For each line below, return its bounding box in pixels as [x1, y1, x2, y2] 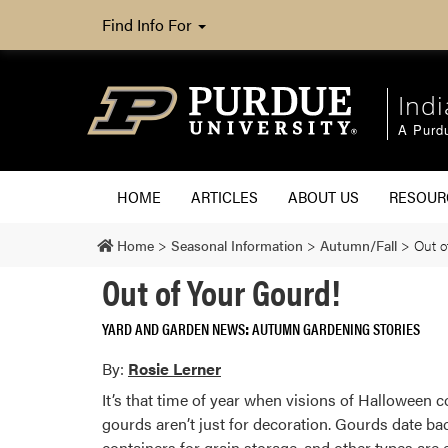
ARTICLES [191, 184, 258, 208]
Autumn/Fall [320, 234, 397, 255]
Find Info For [102, 13, 196, 36]
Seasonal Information [171, 234, 303, 255]
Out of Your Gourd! [102, 264, 340, 317]
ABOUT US [288, 184, 359, 208]
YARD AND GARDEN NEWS [102, 316, 245, 340]
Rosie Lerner [128, 356, 221, 380]
